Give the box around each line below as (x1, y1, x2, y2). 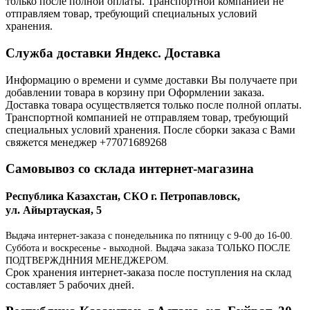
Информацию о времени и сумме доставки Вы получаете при (6, 73, 298, 86)
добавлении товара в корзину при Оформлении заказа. (6, 86, 264, 98)
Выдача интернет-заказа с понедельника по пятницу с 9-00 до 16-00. (6, 230, 293, 241)
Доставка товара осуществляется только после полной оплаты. (6, 98, 302, 111)
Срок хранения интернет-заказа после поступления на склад (6, 266, 291, 278)
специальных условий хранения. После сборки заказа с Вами (6, 123, 295, 136)
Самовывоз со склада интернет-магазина (6, 161, 254, 176)
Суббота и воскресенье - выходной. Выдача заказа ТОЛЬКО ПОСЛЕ (6, 242, 291, 253)
